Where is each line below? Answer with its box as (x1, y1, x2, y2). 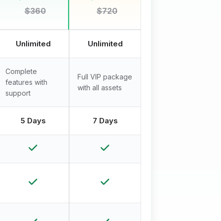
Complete (5, 67, 37, 76)
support (5, 89, 31, 98)
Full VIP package (77, 73, 132, 81)
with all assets (77, 83, 122, 92)
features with (5, 78, 47, 87)
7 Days (92, 116, 118, 126)
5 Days (20, 116, 46, 126)
